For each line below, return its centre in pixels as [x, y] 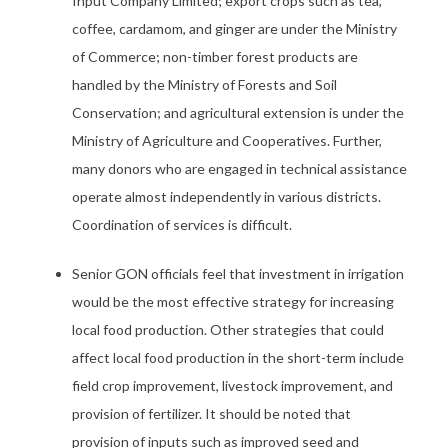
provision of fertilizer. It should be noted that [211, 413]
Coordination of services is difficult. [182, 224]
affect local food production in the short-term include [238, 357]
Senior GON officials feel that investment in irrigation [238, 273]
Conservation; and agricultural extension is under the [238, 112]
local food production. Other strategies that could [228, 329]
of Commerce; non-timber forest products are [215, 56]
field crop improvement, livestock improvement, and [232, 385]
